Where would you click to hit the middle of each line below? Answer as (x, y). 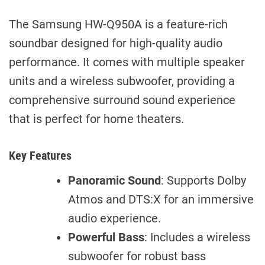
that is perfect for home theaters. (96, 119)
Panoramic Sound (114, 181)
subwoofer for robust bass (137, 256)
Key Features (40, 156)
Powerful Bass (106, 237)
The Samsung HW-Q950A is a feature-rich (118, 25)
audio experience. (114, 219)
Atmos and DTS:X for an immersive (161, 200)
